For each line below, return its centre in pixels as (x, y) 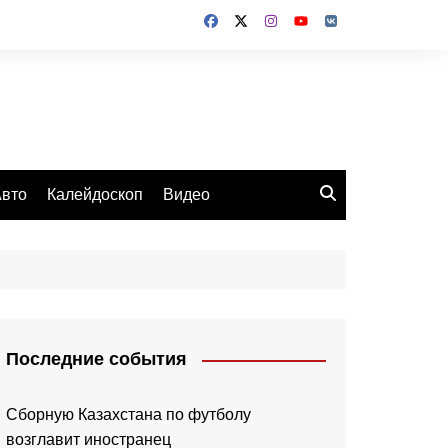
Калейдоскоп (95, 195)
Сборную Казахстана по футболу (128, 415)
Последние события (96, 359)
